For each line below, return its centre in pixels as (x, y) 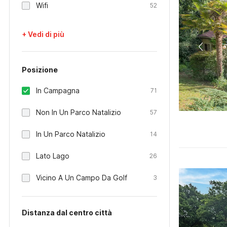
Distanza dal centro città (67, 213)
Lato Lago (53, 156)
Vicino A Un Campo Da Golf (82, 178)
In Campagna (58, 90)
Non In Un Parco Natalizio (79, 112)
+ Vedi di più (43, 34)
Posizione (40, 70)
